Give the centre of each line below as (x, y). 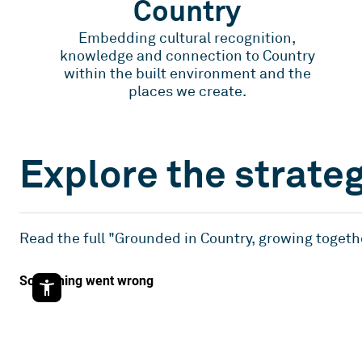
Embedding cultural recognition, (187, 38)
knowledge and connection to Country (187, 56)
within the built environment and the (187, 74)
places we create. (187, 92)
